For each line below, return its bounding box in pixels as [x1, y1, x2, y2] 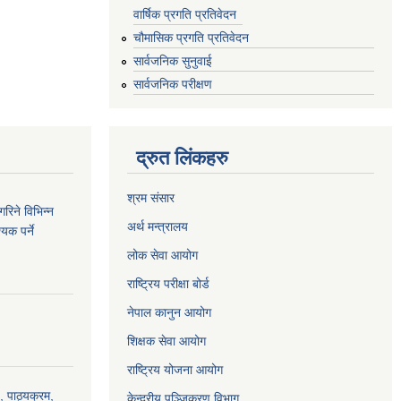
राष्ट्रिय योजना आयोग [127, 362, 223, 377]
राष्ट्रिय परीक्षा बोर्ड [127, 276, 209, 291]
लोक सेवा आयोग [127, 247, 198, 262]
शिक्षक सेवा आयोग [127, 333, 206, 348]
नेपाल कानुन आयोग [127, 304, 211, 320]
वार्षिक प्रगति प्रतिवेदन [133, 7, 236, 22]
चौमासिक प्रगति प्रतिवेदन [133, 30, 249, 46]
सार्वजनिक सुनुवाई [133, 53, 212, 68]
